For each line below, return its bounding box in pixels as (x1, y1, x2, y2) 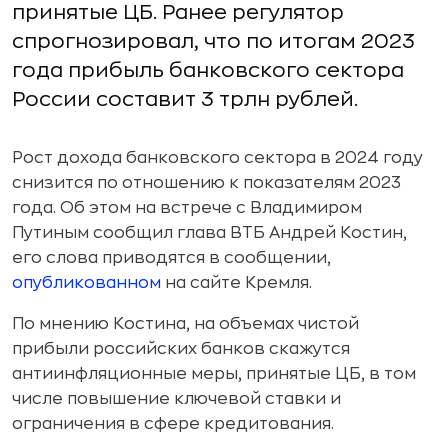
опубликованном (12, 275, 161, 291)
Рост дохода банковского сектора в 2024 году (12, 150, 423, 166)
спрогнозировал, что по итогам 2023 (12, 31, 415, 52)
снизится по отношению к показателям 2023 (12, 175, 401, 191)
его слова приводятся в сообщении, (12, 250, 331, 266)
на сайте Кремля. (161, 275, 312, 291)
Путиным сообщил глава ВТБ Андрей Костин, (12, 225, 407, 241)
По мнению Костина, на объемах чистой (12, 316, 359, 332)
